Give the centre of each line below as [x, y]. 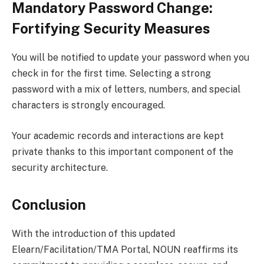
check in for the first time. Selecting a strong [111, 74]
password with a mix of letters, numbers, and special [126, 90]
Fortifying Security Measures [111, 29]
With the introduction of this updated [93, 233]
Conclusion [49, 205]
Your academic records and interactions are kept [118, 136]
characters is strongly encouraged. [88, 105]
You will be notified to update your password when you [131, 58]
